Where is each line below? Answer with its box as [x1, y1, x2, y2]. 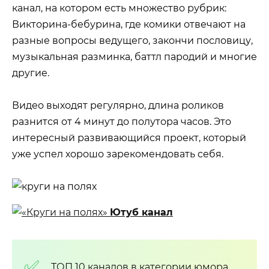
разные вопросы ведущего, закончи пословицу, [12, 34, 253, 46]
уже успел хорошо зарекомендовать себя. [12, 148, 223, 160]
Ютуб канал [110, 207, 173, 219]
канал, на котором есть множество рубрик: [12, 2, 226, 14]
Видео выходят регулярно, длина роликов [12, 99, 224, 111]
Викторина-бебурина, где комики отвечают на [12, 18, 246, 30]
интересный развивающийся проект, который [12, 131, 246, 144]
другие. [12, 67, 49, 79]
